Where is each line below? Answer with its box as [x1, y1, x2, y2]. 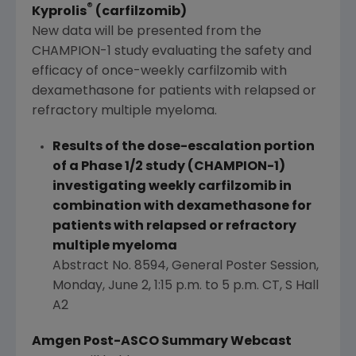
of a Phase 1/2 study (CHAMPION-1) [52, 160, 285, 173]
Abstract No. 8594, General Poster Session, [52, 259, 319, 273]
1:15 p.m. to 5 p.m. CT [153, 279, 280, 292]
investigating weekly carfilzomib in [52, 180, 292, 193]
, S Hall [279, 279, 319, 292]
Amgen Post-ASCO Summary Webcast [32, 335, 294, 348]
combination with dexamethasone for [52, 199, 311, 213]
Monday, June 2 [52, 279, 149, 292]
